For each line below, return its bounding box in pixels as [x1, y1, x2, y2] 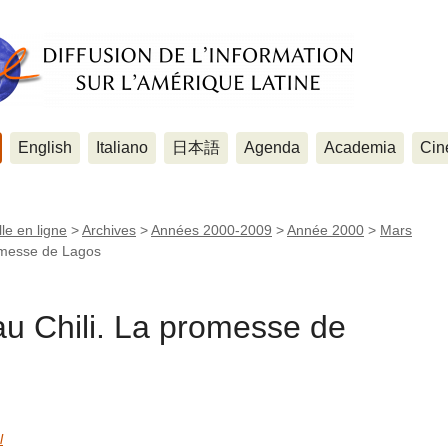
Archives [82, 222, 136, 238]
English [18, 139, 72, 156]
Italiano [96, 139, 148, 156]
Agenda [244, 139, 300, 156]
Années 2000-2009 [151, 222, 272, 238]
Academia [324, 139, 396, 156]
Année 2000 [287, 222, 364, 238]
